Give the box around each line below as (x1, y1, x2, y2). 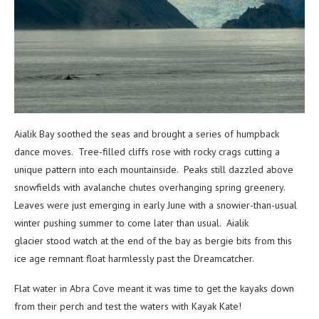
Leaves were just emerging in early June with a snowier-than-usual (14, 198, 297, 211)
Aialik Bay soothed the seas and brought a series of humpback (14, 127, 279, 140)
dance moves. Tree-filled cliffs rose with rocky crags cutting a (14, 145, 280, 158)
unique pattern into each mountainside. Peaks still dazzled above (14, 162, 293, 176)
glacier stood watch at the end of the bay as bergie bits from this (14, 234, 292, 247)
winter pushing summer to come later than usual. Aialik (14, 216, 249, 229)
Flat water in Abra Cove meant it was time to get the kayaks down (14, 281, 294, 295)
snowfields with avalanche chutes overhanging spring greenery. (14, 180, 288, 194)
